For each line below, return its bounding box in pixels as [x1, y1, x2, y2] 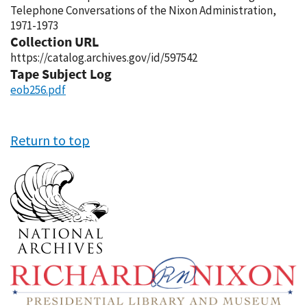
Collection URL [10, 33, 99, 50]
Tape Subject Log [10, 65, 112, 82]
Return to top [10, 132, 90, 149]
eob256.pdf [10, 82, 66, 97]
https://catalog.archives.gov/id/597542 [10, 50, 197, 65]
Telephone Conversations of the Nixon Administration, [10, 3, 276, 18]
